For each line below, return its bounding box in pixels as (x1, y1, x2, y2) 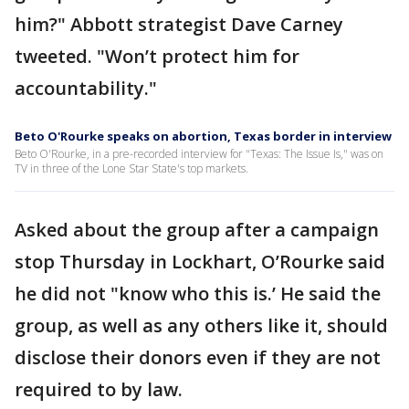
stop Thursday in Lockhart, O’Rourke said (15, 249, 385, 274)
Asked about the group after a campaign (15, 217, 379, 242)
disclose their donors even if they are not (15, 345, 381, 370)
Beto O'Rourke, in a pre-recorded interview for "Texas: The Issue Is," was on (15, 146, 383, 162)
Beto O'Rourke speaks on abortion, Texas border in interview (15, 128, 392, 144)
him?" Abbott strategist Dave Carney (15, 12, 343, 37)
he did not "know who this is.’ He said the (15, 281, 381, 306)
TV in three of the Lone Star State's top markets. (15, 161, 251, 176)
